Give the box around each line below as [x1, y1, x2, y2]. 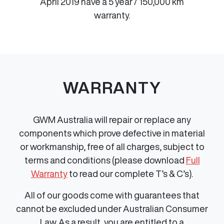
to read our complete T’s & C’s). [69, 168, 193, 178]
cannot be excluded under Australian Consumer [16, 203, 208, 213]
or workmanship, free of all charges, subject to [19, 141, 204, 151]
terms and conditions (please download [24, 155, 184, 164]
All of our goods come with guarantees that [24, 190, 199, 199]
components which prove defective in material [19, 128, 205, 137]
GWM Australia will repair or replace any [33, 114, 191, 124]
